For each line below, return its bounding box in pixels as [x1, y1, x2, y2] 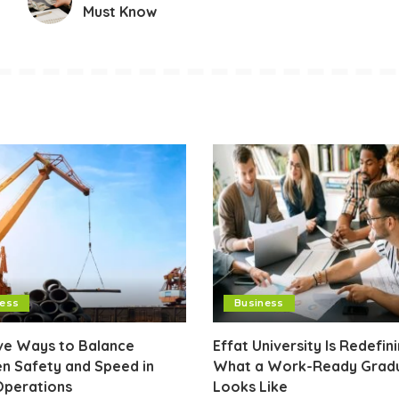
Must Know [82, 2, 157, 20]
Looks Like [213, 378, 288, 396]
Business [234, 297, 284, 310]
